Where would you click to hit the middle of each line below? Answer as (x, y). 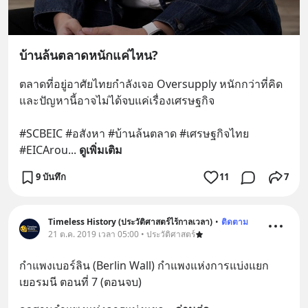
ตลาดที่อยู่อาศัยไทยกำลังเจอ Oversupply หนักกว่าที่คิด (151, 84)
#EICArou (44, 150)
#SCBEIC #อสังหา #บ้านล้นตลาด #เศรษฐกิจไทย (134, 133)
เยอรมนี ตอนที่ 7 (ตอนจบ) (80, 282)
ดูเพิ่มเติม (101, 150)
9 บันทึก (51, 177)
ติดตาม (235, 221)
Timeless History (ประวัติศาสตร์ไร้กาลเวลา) (130, 221)
